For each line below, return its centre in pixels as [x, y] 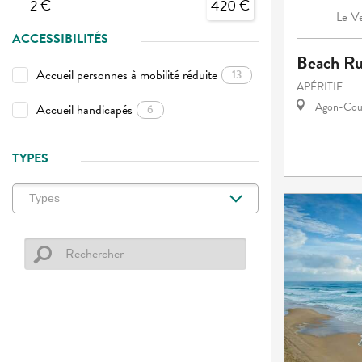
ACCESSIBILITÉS [60, 38]
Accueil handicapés [84, 109]
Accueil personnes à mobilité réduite [127, 75]
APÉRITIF [320, 86]
